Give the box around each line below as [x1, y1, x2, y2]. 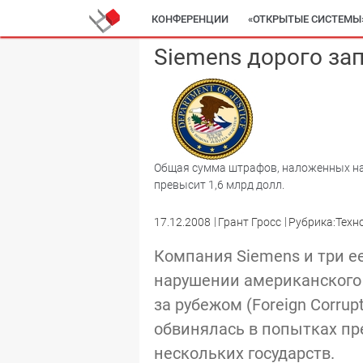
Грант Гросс [218, 215, 281, 228]
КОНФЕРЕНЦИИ [152, 13, 228, 25]
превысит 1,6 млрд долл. [154, 178, 284, 191]
